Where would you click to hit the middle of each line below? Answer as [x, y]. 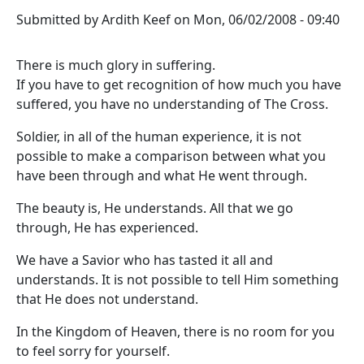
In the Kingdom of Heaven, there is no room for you [175, 331]
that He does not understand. [107, 299]
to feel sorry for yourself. [93, 351]
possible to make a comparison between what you [171, 156]
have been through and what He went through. [162, 175]
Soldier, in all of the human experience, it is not [159, 136]
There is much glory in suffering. [116, 65]
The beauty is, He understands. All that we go [155, 208]
